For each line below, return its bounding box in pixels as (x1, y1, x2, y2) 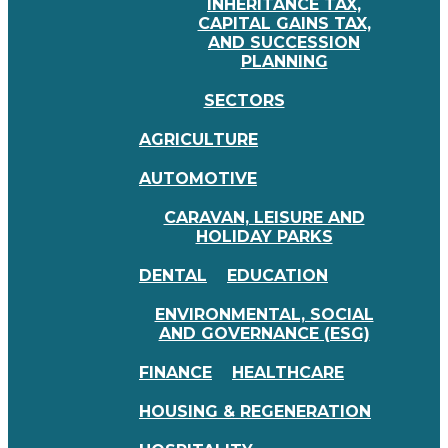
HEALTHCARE (232, 363, 344, 382)
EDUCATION (227, 266, 328, 285)
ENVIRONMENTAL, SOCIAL (154, 305, 374, 324)
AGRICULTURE (139, 130, 258, 149)
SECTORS (203, 91, 285, 110)
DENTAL (139, 266, 207, 285)
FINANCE (139, 363, 212, 382)
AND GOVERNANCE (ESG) (158, 324, 370, 343)
